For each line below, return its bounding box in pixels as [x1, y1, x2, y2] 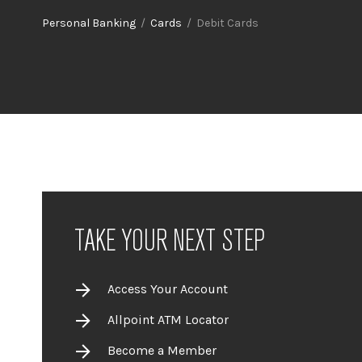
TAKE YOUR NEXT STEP [74, 224, 265, 259]
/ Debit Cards [182, 16, 259, 30]
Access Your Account [107, 280, 228, 297]
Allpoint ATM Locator [107, 311, 229, 327]
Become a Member [107, 342, 217, 358]
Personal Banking [42, 16, 136, 30]
